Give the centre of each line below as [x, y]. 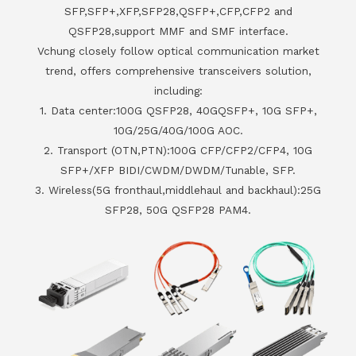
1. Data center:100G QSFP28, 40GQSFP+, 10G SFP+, [178, 110]
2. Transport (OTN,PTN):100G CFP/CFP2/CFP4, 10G [178, 150]
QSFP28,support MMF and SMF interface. [178, 31]
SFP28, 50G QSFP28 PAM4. [178, 209]
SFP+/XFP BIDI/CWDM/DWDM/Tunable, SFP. [178, 170]
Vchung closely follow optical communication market [178, 50]
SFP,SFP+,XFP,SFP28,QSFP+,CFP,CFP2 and [178, 11]
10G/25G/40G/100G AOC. [178, 130]
